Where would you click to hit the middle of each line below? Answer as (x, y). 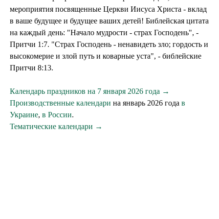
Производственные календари (60, 103)
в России (57, 115)
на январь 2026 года (146, 103)
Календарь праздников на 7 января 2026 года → (90, 91)
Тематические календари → (56, 126)
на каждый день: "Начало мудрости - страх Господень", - (104, 33)
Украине (24, 115)
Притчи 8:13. (32, 68)
